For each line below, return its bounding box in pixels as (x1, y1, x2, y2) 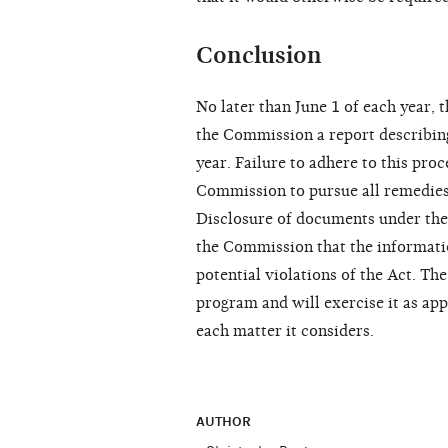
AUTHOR (196, 413, 255, 431)
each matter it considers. (196, 322, 374, 341)
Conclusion (196, 41, 322, 70)
